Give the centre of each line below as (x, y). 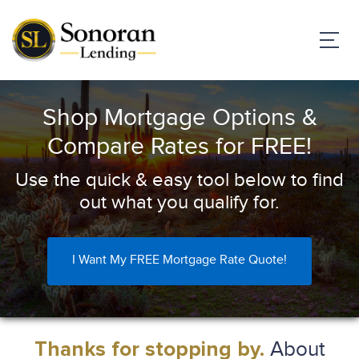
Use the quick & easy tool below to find (179, 180)
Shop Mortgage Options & (179, 118)
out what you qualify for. (179, 203)
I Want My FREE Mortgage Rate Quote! (179, 260)
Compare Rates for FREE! (179, 147)
